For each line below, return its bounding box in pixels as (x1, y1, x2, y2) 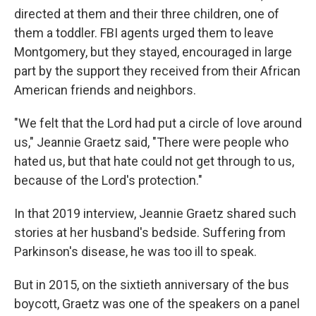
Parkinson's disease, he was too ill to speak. (14, 243, 257, 259)
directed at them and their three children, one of (14, 6, 279, 21)
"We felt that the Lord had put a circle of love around (14, 115, 302, 130)
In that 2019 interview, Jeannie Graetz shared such (14, 205, 296, 221)
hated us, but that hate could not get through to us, (14, 153, 294, 169)
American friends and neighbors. (14, 82, 196, 97)
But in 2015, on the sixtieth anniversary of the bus (14, 276, 289, 292)
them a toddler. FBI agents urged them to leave (14, 25, 274, 40)
